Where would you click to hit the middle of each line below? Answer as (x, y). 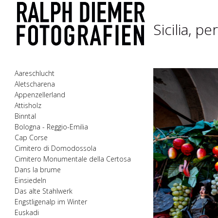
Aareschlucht (35, 73)
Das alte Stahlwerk (44, 191)
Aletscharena (35, 84)
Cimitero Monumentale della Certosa (73, 159)
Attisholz (28, 105)
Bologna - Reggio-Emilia (51, 127)
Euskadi (27, 212)
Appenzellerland (40, 95)
